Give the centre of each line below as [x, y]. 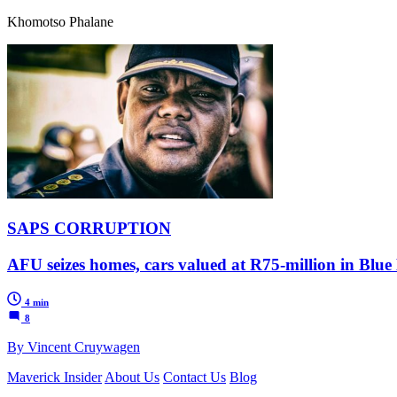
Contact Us [195, 377]
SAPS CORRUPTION [89, 229]
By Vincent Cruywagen [74, 346]
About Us [132, 377]
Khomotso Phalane [60, 22]
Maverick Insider [54, 377]
